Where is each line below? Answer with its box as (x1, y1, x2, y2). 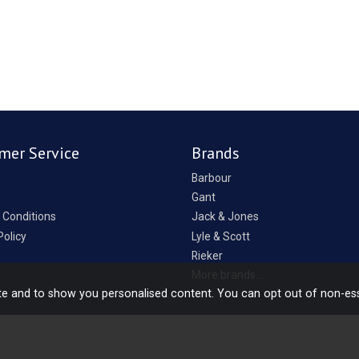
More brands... (192, 268, 263, 282)
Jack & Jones (192, 210, 259, 224)
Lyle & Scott (192, 229, 250, 243)
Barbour (192, 171, 232, 184)
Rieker (192, 248, 223, 262)
